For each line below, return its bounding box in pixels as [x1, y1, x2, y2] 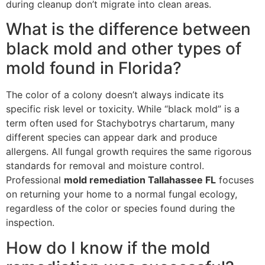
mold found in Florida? [6, 58, 182, 79]
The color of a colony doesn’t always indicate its [6, 89, 224, 101]
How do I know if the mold [6, 237, 211, 258]
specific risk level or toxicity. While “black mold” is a [6, 103, 240, 115]
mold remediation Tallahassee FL [64, 174, 216, 186]
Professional [6, 174, 64, 186]
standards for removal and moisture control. [6, 160, 204, 172]
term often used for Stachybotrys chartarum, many [6, 117, 235, 130]
